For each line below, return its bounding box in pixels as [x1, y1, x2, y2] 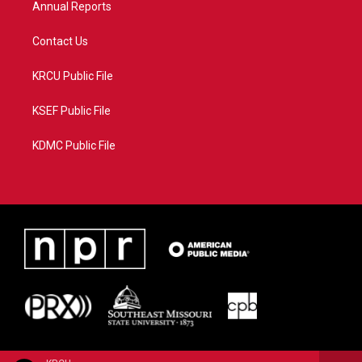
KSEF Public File [32, 104, 111, 118]
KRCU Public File [32, 69, 113, 83]
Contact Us [32, 35, 88, 48]
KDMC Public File [32, 139, 116, 153]
